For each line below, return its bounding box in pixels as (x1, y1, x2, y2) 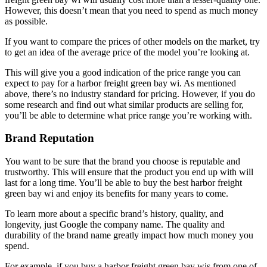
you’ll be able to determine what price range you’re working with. (5, 110, 252, 120)
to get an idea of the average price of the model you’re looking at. (5, 46, 250, 57)
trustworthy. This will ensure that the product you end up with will (5, 167, 253, 178)
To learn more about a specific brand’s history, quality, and (5, 209, 223, 219)
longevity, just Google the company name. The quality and (5, 219, 225, 230)
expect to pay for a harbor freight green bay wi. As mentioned (5, 77, 236, 88)
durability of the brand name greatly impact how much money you (5, 230, 253, 241)
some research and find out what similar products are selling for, (5, 99, 244, 110)
